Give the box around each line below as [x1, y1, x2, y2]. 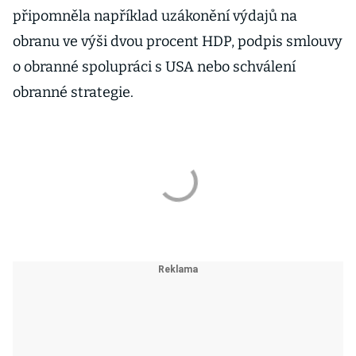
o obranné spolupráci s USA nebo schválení [13, 58, 296, 75]
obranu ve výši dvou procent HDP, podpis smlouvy [13, 33, 342, 50]
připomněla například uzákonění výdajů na [13, 7, 297, 25]
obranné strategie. [13, 83, 133, 101]
